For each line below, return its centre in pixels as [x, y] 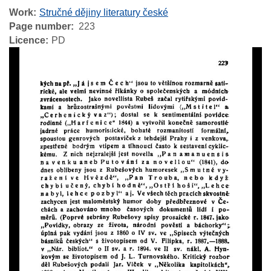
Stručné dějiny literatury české [104, 13]
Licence [27, 41]
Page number [40, 27]
